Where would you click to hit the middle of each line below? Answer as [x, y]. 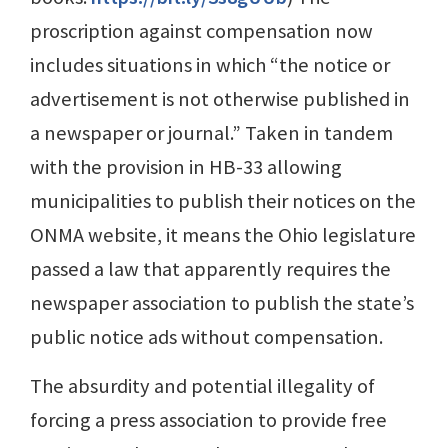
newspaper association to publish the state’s [222, 302]
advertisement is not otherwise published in [220, 98]
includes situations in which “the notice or [210, 64]
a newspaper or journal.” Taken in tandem [211, 132]
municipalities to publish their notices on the [223, 200]
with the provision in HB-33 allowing [186, 166]
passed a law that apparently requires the [210, 268]
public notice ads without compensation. [206, 336]
